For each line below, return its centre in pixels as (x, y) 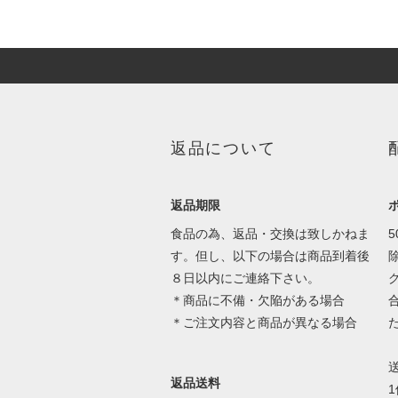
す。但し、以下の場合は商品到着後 (270, 256)
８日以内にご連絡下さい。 (245, 279)
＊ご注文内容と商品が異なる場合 (263, 323)
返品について (223, 149)
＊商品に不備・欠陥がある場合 (257, 301)
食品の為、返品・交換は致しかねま (270, 234)
